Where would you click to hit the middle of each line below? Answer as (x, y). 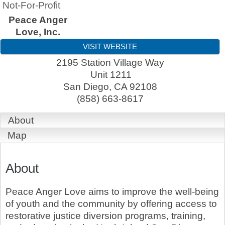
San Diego (86, 87)
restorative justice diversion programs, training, (105, 216)
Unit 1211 (111, 75)
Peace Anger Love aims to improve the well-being (112, 192)
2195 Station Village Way (110, 63)
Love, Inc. (38, 32)
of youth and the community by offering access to (111, 204)
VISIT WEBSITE (110, 46)
